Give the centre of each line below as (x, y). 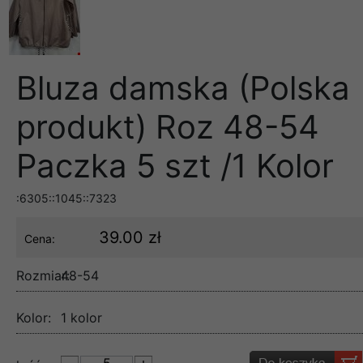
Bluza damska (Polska (183, 88)
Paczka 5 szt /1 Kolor (175, 165)
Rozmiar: (43, 275)
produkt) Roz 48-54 (168, 126)
